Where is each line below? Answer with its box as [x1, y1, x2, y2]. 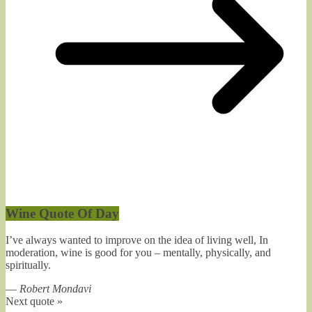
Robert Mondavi [19, 283, 91, 295]
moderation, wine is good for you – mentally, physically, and [6, 247, 271, 259]
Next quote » [6, 295, 63, 308]
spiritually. [6, 259, 51, 272]
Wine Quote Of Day [6, 205, 119, 221]
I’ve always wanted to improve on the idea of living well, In [6, 234, 268, 247]
